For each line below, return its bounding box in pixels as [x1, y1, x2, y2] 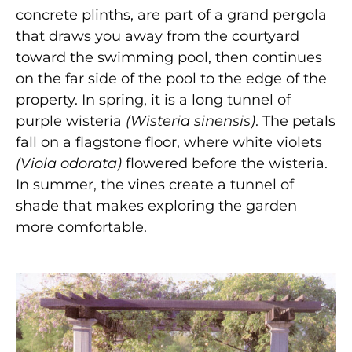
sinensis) [194, 112, 255, 130]
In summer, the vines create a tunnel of [16, 175, 294, 193]
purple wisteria [16, 112, 126, 130]
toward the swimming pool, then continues [16, 48, 322, 66]
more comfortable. [16, 218, 147, 236]
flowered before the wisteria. [122, 154, 328, 172]
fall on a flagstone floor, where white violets [16, 133, 322, 151]
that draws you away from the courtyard [16, 27, 299, 45]
